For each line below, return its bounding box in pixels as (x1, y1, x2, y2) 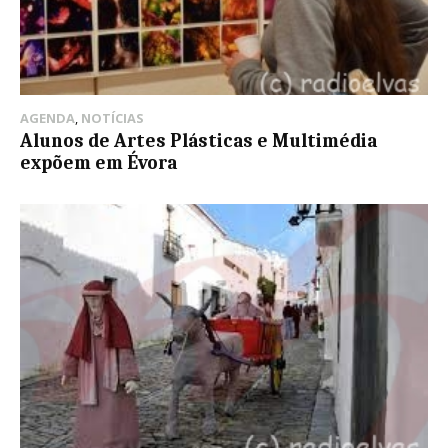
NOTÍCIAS (81, 109, 144, 128)
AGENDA (20, 109, 75, 128)
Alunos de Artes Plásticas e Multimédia (20, 130, 377, 153)
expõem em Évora (20, 152, 177, 175)
